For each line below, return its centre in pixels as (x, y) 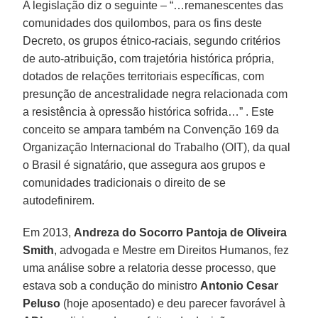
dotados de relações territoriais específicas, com (144, 76)
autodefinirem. (59, 200)
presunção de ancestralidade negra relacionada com (155, 94)
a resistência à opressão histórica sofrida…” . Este (149, 111)
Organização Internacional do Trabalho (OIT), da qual (157, 147)
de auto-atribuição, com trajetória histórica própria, (149, 58)
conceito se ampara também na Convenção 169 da (151, 129)
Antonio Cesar (240, 285)
